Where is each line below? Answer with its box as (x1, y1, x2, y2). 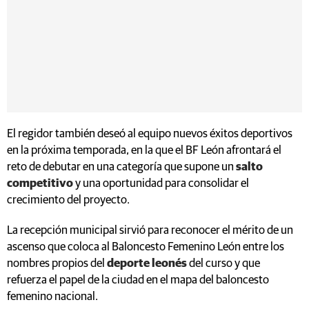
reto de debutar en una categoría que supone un (7, 161, 236, 173)
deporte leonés (107, 257, 189, 270)
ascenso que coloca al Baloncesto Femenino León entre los (7, 241, 284, 253)
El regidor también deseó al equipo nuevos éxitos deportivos (7, 128, 292, 140)
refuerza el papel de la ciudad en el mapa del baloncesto (7, 274, 269, 286)
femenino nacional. (7, 290, 98, 303)
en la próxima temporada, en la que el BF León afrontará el (7, 144, 281, 157)
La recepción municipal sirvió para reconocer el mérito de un (7, 224, 293, 237)
